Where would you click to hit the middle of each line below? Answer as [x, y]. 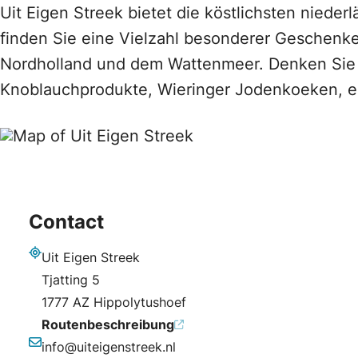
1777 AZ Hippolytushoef [114, 302]
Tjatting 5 [71, 280]
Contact [66, 222]
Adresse [52, 269]
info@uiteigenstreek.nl [109, 347]
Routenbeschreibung [108, 324]
